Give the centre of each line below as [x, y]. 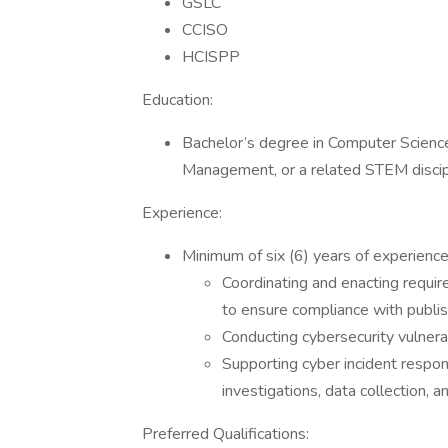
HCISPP [211, 57]
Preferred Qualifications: [225, 434]
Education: [177, 100]
